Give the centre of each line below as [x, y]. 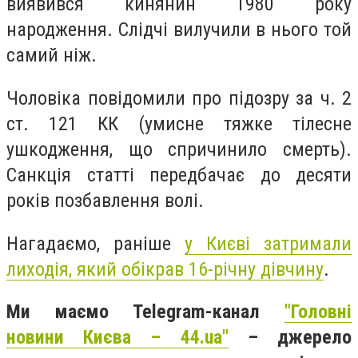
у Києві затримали [268, 243]
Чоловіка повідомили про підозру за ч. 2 [179, 98]
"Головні [318, 312]
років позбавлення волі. [105, 200]
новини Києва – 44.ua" [117, 338]
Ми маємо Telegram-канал [145, 312]
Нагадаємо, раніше [95, 243]
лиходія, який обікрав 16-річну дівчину [165, 269]
